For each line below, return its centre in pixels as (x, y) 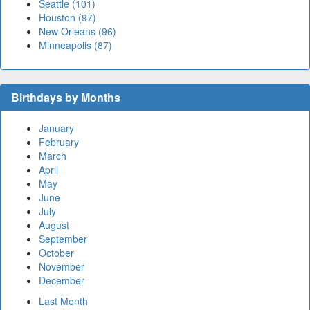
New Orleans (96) (77, 31)
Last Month (63, 301)
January (56, 128)
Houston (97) (67, 18)
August (54, 225)
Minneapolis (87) (75, 45)
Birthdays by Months (66, 98)
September (63, 239)
